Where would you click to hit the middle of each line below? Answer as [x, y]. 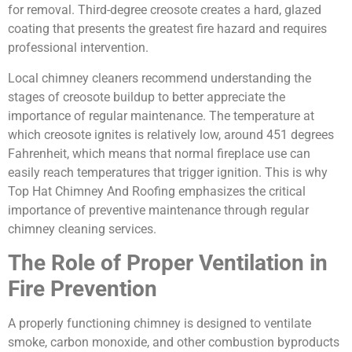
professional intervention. [78, 48]
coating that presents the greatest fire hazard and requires [167, 29]
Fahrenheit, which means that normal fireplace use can [159, 153]
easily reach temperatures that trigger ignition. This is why [168, 172]
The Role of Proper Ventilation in [168, 263]
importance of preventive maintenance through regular [158, 210]
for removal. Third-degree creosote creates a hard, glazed [165, 10]
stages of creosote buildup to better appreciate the [147, 97]
